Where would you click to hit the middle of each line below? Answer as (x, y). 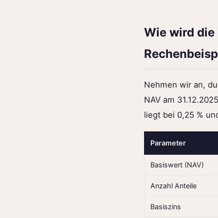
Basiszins (166, 206)
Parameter (168, 143)
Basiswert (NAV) (177, 164)
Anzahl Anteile (173, 185)
